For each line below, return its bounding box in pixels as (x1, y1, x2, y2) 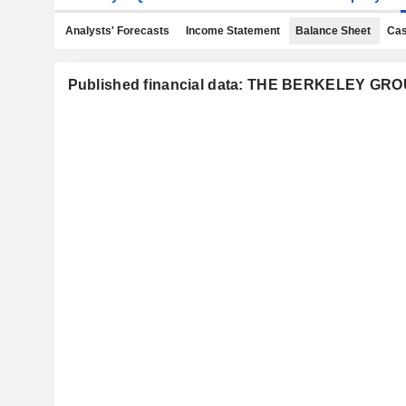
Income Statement (185, 24, 280, 37)
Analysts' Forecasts (65, 24, 169, 37)
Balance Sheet (295, 24, 371, 37)
